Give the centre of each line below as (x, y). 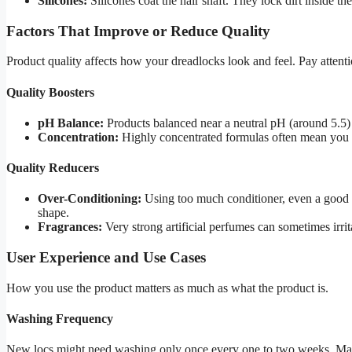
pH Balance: (71, 123)
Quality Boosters (50, 92)
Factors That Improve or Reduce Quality (138, 31)
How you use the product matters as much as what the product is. (167, 288)
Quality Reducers (53, 168)
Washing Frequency (60, 319)
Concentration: (78, 137)
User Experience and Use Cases (106, 258)
